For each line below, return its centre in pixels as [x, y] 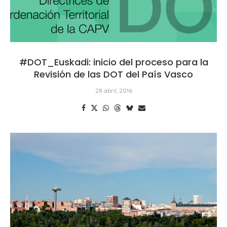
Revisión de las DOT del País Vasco [113, 74]
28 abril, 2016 [113, 90]
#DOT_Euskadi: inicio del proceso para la [113, 62]
